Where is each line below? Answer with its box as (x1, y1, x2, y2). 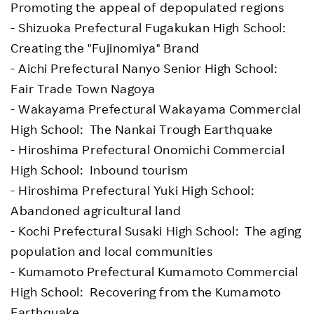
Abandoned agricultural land (11, 203, 182, 219)
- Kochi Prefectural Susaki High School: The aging (11, 223, 302, 239)
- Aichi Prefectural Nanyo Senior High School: (11, 60, 280, 76)
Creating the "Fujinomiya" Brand (11, 40, 200, 56)
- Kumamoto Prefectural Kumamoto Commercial (11, 264, 299, 280)
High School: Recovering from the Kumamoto (11, 284, 281, 300)
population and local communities (11, 243, 213, 259)
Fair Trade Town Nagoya (11, 81, 156, 97)
